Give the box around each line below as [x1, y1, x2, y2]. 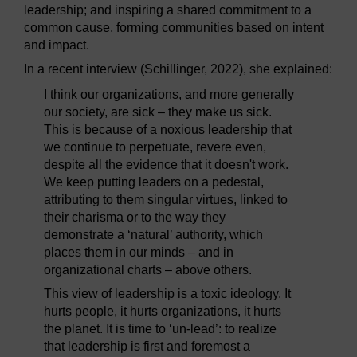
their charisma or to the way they [44, 210, 226, 225]
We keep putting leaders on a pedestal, [44, 175, 264, 190]
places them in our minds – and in [44, 245, 233, 260]
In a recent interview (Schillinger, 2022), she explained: [24, 62, 332, 76]
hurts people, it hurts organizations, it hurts [44, 304, 281, 319]
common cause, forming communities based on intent [24, 21, 324, 35]
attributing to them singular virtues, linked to [44, 193, 288, 207]
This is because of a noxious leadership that [44, 123, 292, 137]
